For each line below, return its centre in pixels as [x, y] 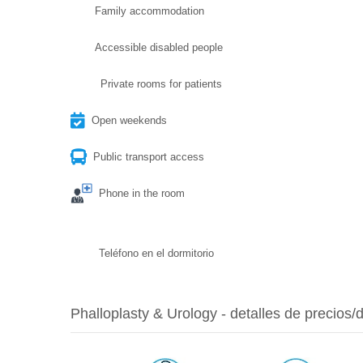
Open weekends [129, 120]
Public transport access [149, 156]
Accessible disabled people [159, 47]
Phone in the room [142, 193]
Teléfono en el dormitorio [156, 253]
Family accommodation [149, 11]
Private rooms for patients [161, 83]
